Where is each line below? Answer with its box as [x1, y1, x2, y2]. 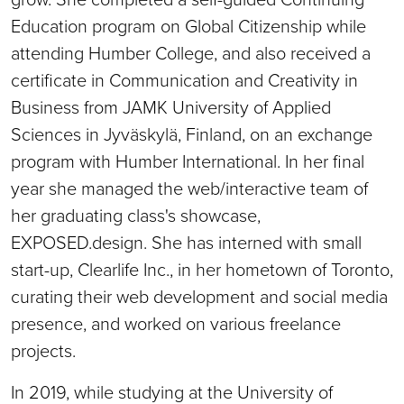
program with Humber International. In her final [11, 147, 364, 175]
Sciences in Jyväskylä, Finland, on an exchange [11, 120, 372, 148]
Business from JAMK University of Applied [11, 93, 331, 121]
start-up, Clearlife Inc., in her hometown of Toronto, [11, 255, 393, 283]
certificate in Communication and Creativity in [11, 66, 358, 94]
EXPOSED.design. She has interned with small [11, 228, 362, 256]
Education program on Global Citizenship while [11, 12, 366, 40]
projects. [11, 336, 76, 364]
